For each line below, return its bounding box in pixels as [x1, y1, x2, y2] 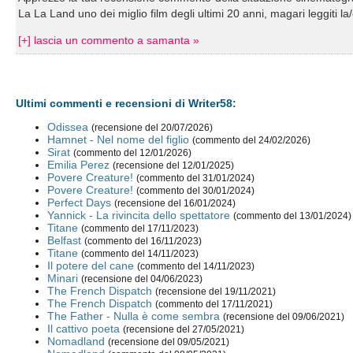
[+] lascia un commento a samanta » [18, 34, 200, 46]
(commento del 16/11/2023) [84, 236, 203, 247]
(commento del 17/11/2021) [155, 299, 273, 310]
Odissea [47, 121, 89, 134]
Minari [47, 272, 79, 285]
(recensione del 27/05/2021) [123, 325, 245, 335]
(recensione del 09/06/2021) [223, 312, 345, 322]
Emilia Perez [47, 158, 110, 172]
